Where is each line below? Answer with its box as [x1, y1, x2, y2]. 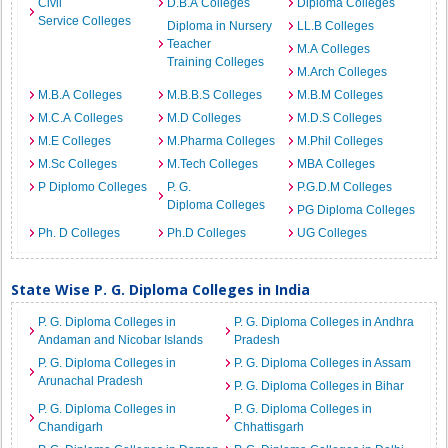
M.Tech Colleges [167, 157, 259, 171]
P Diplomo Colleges [38, 180, 148, 194]
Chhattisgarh [234, 420, 304, 434]
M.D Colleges [167, 111, 242, 125]
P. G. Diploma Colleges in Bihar [234, 379, 404, 393]
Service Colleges [38, 14, 132, 28]
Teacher [167, 37, 212, 51]
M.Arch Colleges [296, 65, 387, 79]
